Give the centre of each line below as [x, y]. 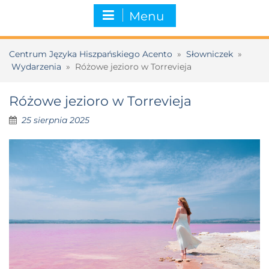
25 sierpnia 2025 [56, 120]
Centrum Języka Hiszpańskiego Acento [91, 54]
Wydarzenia [36, 66]
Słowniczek [210, 54]
